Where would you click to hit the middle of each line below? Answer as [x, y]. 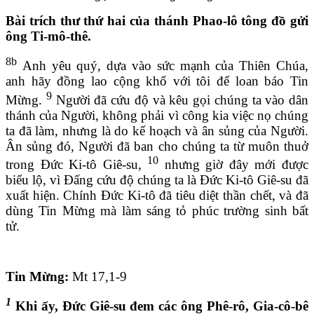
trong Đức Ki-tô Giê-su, [77, 164]
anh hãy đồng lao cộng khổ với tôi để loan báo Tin [157, 81]
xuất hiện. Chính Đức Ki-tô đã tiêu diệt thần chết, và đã [157, 195]
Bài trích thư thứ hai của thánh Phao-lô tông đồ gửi [157, 21]
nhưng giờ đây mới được [234, 164]
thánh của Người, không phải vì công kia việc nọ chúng [157, 115]
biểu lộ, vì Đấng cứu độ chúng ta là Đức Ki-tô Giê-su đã [157, 179]
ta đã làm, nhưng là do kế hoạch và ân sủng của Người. [157, 130]
